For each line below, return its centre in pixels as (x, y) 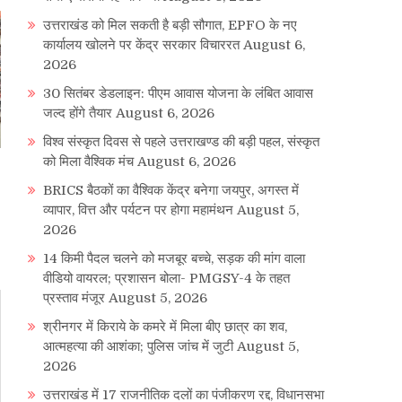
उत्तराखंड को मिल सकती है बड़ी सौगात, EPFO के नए (170, 26)
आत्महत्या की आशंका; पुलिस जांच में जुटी (138, 347)
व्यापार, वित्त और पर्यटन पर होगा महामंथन (138, 210)
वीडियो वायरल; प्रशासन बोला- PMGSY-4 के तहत (166, 279)
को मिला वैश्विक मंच (88, 162)
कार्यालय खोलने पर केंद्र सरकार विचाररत (141, 45)
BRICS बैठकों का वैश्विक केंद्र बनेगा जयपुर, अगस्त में (171, 191)
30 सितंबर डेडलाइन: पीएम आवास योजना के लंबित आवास (178, 94)
